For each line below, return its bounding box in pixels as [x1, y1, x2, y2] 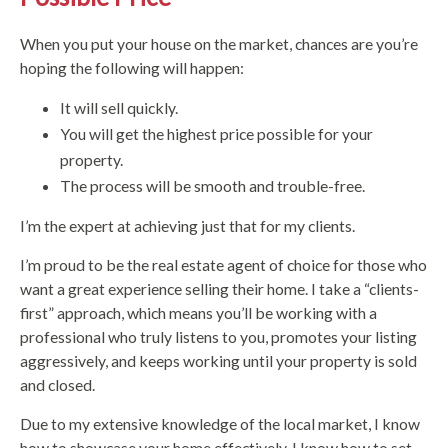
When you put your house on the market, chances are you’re [20, 33, 418, 53]
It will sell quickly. [60, 97, 178, 117]
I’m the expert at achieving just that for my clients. [20, 215, 355, 235]
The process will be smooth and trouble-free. [60, 175, 365, 195]
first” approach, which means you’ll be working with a [20, 302, 377, 322]
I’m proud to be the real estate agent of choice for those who [20, 254, 427, 274]
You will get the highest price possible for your [60, 123, 373, 143]
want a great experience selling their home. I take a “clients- [20, 278, 419, 298]
